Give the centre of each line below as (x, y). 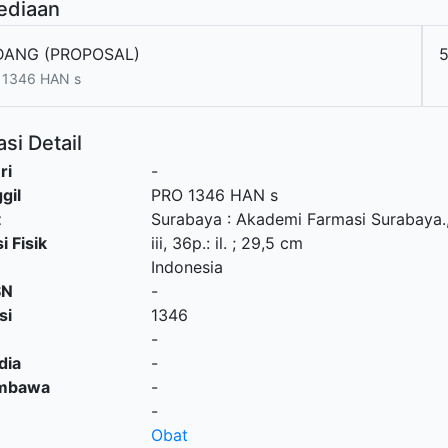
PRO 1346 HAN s (214, 195)
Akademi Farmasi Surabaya (338, 219)
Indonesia (186, 267)
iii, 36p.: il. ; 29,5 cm (226, 243)
